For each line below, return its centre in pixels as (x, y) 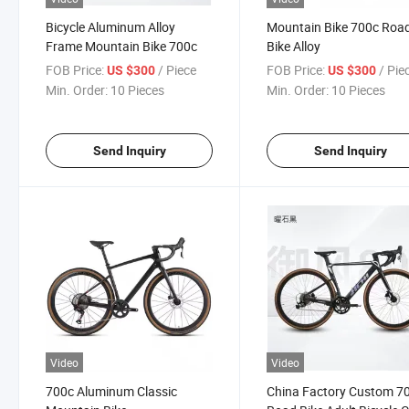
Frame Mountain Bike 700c (121, 46)
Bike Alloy (294, 46)
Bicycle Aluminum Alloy (110, 26)
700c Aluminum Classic (111, 391)
